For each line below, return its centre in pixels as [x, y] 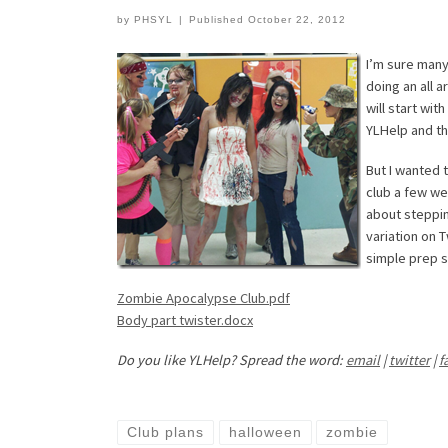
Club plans [165, 432]
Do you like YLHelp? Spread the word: [231, 359]
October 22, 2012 [297, 19]
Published [219, 19]
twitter [409, 359]
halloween [265, 432]
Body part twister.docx [185, 319]
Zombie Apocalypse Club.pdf [203, 297]
